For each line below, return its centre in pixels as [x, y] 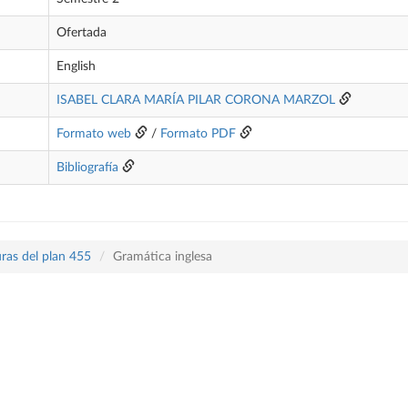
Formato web [94, 134]
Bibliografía [87, 168]
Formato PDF [198, 134]
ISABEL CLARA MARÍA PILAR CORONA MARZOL [196, 100]
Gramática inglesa [163, 257]
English [76, 66]
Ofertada [82, 33]
